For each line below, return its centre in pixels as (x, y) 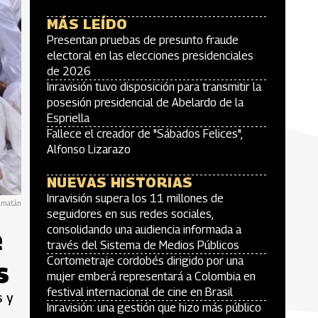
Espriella (68, 118)
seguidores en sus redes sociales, (130, 214)
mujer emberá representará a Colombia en (151, 276)
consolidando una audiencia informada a (144, 230)
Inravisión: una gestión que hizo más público (154, 308)
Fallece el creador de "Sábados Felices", (144, 134)
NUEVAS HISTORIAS (120, 182)
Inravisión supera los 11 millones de (135, 198)
